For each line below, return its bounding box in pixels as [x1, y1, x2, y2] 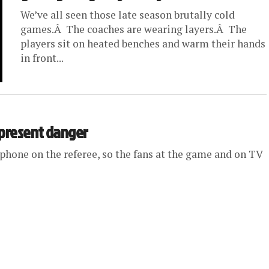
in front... [20, 51, 64, 65]
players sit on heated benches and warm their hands [20, 37, 265, 50]
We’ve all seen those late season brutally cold [20, 8, 235, 22]
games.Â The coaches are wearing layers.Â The [20, 22, 247, 36]
